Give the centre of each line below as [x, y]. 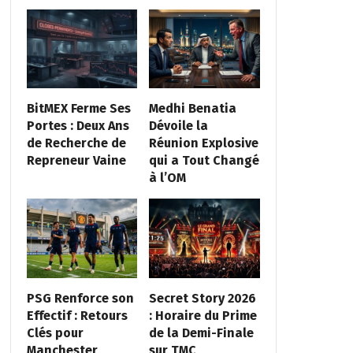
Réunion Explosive [204, 143]
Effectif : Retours [77, 315]
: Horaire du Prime [203, 315]
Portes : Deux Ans [78, 126]
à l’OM [168, 178]
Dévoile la [179, 126]
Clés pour [55, 333]
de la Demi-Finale [202, 333]
